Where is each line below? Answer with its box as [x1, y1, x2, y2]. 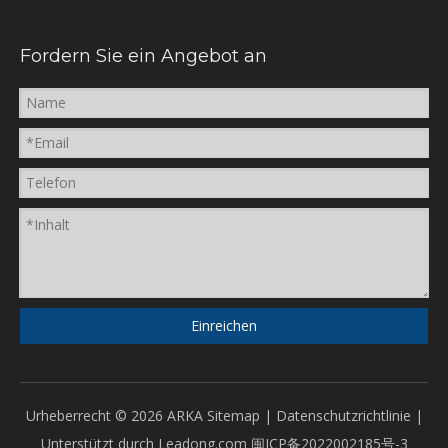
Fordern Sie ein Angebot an [20, 44, 267, 67]
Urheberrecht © [25, 405, 131, 425]
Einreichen [191, 316, 257, 336]
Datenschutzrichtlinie [275, 405, 415, 425]
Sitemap [206, 405, 260, 425]
